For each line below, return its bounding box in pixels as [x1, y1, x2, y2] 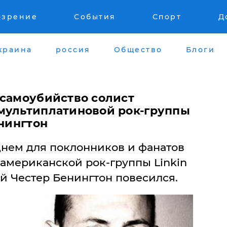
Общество [113, 45, 163, 54]
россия [55, 45, 91, 54]
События [74, 12, 116, 21]
